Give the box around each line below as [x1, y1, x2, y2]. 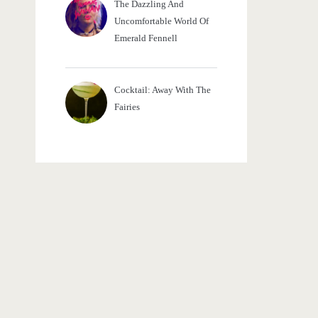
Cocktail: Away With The [114, 84, 211, 96]
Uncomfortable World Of [114, 15, 209, 26]
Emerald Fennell [114, 32, 177, 43]
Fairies [114, 102, 140, 113]
